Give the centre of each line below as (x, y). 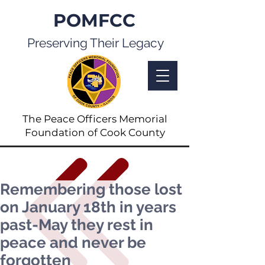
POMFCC (94, 20)
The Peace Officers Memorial (95, 119)
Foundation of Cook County (95, 132)
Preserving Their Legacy (95, 43)
